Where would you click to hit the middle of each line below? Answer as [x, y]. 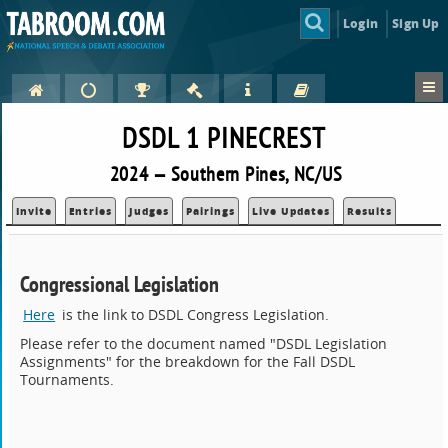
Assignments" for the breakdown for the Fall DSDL [188, 362]
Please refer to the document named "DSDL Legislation [204, 344]
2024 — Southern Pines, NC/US [226, 174]
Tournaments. [69, 380]
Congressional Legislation [120, 284]
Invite [34, 211]
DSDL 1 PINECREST [223, 138]
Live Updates [291, 211]
